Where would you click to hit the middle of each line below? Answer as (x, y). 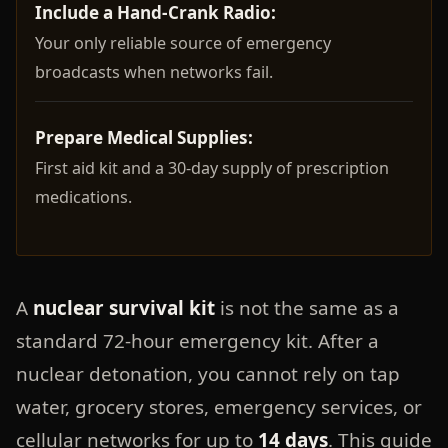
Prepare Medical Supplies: (143, 138)
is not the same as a (306, 307)
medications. (83, 197)
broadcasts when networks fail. (153, 72)
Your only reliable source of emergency (182, 43)
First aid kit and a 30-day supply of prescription (211, 168)
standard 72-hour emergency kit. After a (197, 340)
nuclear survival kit (123, 307)
